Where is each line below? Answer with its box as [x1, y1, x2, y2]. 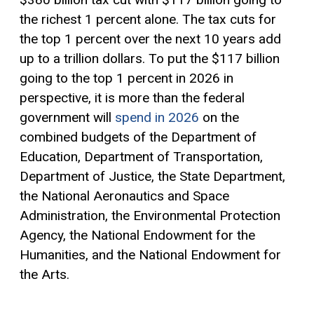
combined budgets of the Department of [20, 128, 257, 145]
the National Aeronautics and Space [20, 187, 229, 204]
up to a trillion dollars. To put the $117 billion [20, 50, 280, 67]
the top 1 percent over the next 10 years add [20, 30, 281, 47]
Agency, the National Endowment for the [20, 226, 255, 243]
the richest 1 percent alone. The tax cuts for [20, 11, 276, 27]
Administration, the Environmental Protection [20, 207, 280, 224]
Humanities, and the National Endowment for [20, 246, 281, 263]
